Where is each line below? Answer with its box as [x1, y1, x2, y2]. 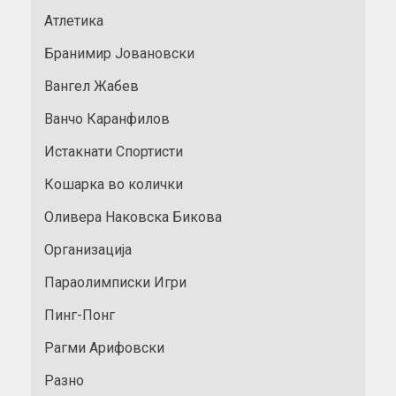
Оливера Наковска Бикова [44, 208, 222, 225]
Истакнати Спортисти [44, 142, 183, 160]
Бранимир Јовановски [44, 44, 194, 62]
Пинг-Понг [44, 306, 115, 324]
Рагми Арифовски [44, 339, 164, 356]
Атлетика [44, 11, 103, 29]
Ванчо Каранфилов [44, 110, 170, 127]
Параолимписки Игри [44, 273, 187, 291]
